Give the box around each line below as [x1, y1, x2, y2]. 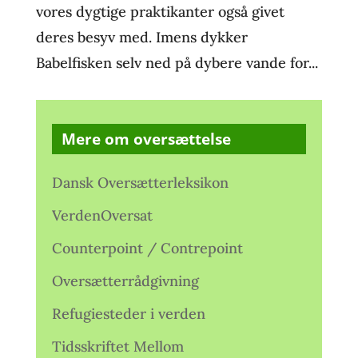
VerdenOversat [51, 206, 153, 225]
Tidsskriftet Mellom [51, 337, 184, 356]
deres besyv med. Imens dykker [35, 28, 248, 46]
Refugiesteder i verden [51, 304, 205, 323]
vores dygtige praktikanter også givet [35, 2, 284, 21]
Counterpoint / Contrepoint [51, 239, 243, 257]
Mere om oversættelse [61, 129, 231, 149]
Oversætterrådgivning [51, 272, 199, 290]
